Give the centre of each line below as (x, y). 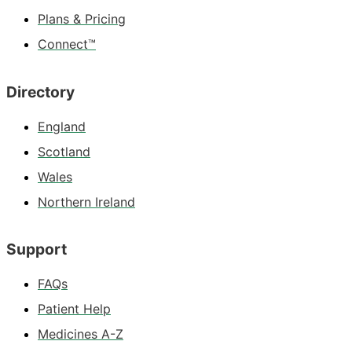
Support (37, 249)
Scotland (64, 151)
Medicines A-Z (81, 334)
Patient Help (74, 308)
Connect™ (67, 44)
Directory (40, 92)
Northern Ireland (86, 202)
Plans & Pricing (82, 19)
